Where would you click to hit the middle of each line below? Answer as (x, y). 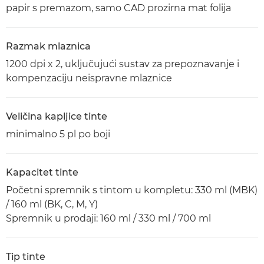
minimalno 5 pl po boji (58, 134)
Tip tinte (26, 257)
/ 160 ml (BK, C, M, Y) (52, 204)
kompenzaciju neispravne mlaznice (89, 78)
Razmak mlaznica (48, 46)
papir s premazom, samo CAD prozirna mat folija (118, 8)
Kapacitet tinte (42, 172)
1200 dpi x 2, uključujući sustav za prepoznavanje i (123, 64)
